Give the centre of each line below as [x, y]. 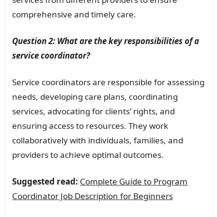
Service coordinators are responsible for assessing [108, 82]
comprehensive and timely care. [74, 15]
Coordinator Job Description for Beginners [92, 196]
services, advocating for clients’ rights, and [93, 111]
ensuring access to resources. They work [90, 126]
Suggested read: [45, 182]
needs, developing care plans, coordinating [95, 97]
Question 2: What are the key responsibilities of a [105, 41]
